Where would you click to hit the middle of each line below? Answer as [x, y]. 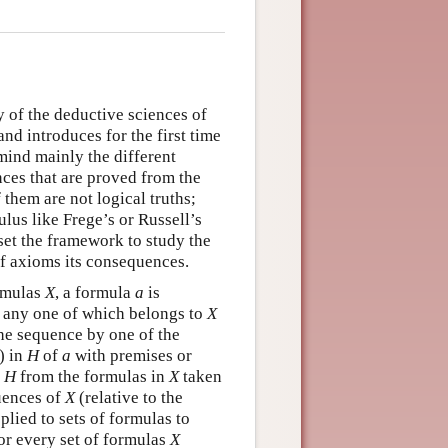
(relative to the [129, 397]
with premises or [131, 355]
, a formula [95, 292]
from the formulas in [92, 376]
